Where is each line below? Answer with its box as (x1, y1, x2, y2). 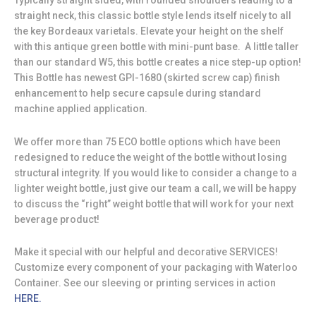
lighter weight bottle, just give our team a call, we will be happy (14, 182, 296, 194)
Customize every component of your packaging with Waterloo (14, 262, 298, 274)
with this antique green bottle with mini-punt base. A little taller (14, 41, 299, 53)
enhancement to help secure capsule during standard (14, 87, 261, 99)
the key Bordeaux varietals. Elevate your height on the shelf (14, 25, 284, 37)
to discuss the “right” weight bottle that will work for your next (14, 197, 293, 209)
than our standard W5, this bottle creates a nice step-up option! (14, 56, 301, 68)
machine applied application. (14, 103, 147, 115)
